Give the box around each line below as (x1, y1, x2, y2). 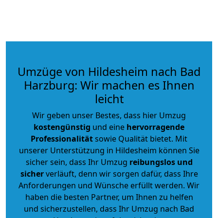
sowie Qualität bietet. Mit (93, 133, 187, 144)
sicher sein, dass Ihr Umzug (25, 156, 129, 167)
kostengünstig (34, 121, 91, 132)
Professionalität (31, 133, 93, 144)
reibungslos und (129, 156, 193, 167)
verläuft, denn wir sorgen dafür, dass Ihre (43, 168, 198, 179)
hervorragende (127, 121, 184, 132)
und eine (91, 121, 127, 132)
